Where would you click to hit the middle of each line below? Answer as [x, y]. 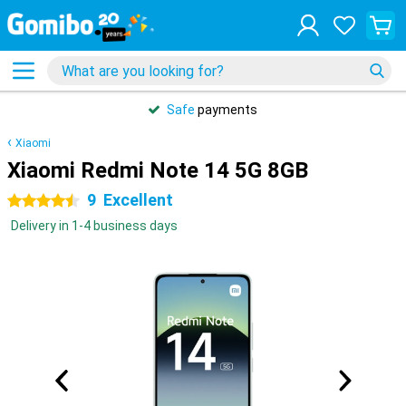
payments [226, 110]
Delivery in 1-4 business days [94, 226]
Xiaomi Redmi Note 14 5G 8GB [158, 170]
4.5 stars [33, 201]
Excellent [138, 200]
